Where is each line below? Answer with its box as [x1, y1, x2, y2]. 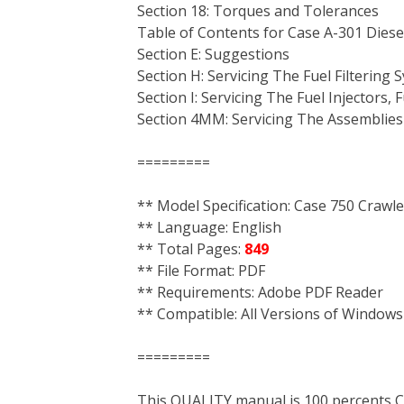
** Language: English [137, 217, 281, 237]
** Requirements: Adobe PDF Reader [137, 282, 383, 302]
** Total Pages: [137, 239, 244, 259]
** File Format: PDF [137, 261, 265, 280]
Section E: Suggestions [137, 44, 289, 64]
